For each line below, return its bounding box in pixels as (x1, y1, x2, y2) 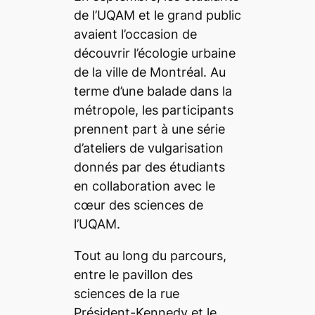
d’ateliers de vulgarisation (73, 140, 224, 155)
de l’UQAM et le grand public (73, 7, 241, 22)
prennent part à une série (73, 121, 225, 136)
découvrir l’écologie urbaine (73, 45, 236, 60)
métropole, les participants (73, 102, 233, 117)
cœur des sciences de (73, 197, 203, 212)
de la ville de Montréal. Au (73, 64, 226, 79)
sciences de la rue (73, 285, 179, 301)
